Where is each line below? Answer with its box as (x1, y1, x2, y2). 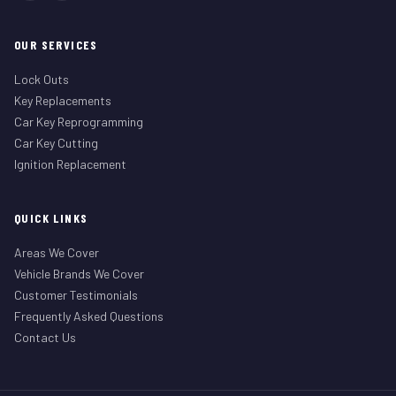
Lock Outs (14, 72, 69, 87)
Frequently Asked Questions (14, 308, 164, 324)
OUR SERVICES (14, 37, 98, 52)
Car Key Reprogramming (14, 114, 143, 129)
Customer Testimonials (14, 287, 138, 302)
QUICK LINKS (14, 210, 88, 225)
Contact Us (14, 330, 76, 345)
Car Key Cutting (14, 135, 98, 150)
